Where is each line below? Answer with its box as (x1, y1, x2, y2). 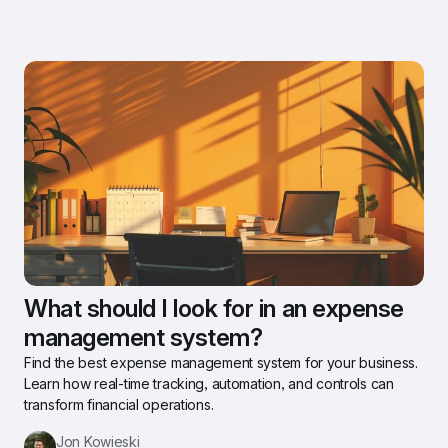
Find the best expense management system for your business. (24, 353, 418, 371)
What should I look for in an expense (24, 293, 404, 323)
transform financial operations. (24, 395, 214, 413)
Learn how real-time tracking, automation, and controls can (24, 374, 394, 392)
